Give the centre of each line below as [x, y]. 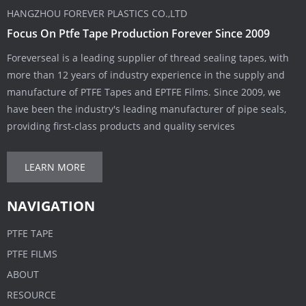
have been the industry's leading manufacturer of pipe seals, [147, 109]
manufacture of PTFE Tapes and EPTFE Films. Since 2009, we [144, 92]
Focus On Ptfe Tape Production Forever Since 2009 [138, 33]
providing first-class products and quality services [121, 126]
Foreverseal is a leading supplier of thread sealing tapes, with [148, 57]
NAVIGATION [51, 206]
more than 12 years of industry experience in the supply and [146, 74]
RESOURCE [31, 294]
